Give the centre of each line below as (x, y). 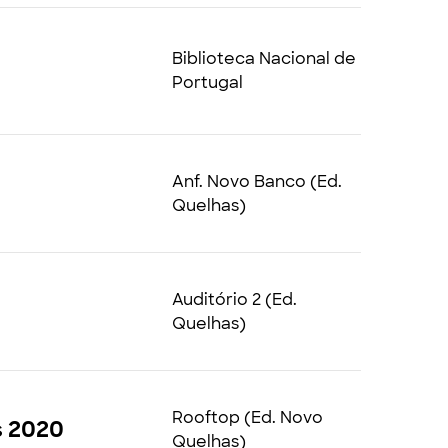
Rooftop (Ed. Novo (247, 417)
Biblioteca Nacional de (263, 58)
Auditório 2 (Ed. (234, 299)
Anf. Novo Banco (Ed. (256, 181)
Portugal (207, 82)
